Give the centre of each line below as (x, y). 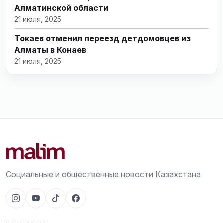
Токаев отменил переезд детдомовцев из (103, 38)
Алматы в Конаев (50, 50)
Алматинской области (61, 8)
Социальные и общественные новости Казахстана (103, 174)
